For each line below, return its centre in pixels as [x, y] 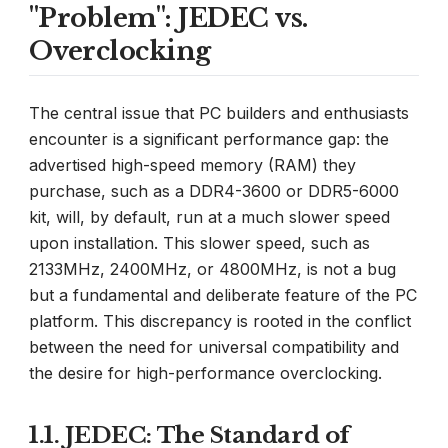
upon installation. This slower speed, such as [199, 242]
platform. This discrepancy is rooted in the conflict [220, 320]
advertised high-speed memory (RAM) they [192, 164]
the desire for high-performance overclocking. [205, 372]
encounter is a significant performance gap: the [209, 138]
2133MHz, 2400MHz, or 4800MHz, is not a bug [212, 268]
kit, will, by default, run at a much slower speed [209, 216]
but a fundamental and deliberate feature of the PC [223, 294]
